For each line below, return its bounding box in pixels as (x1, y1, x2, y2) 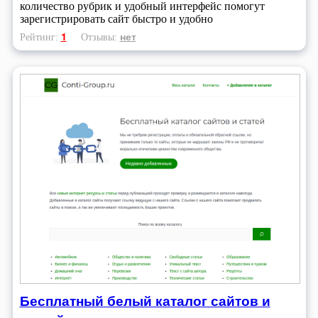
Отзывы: (80, 31, 120, 43)
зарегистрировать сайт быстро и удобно (19, 13, 213, 26)
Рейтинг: (19, 31, 61, 43)
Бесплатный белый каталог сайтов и (19, 291, 270, 311)
